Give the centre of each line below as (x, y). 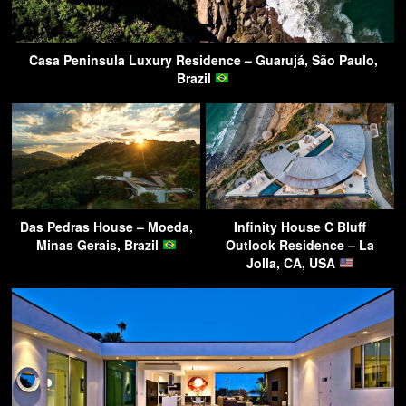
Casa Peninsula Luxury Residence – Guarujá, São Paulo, (203, 59)
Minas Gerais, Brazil (99, 244)
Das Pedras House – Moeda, (106, 226)
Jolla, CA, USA (293, 262)
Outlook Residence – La (300, 244)
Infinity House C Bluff (300, 226)
